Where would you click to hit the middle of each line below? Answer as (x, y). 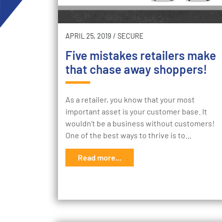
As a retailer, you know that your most (130, 100)
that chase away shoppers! (136, 69)
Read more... (100, 158)
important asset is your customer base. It (136, 111)
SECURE (131, 36)
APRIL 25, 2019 (88, 36)
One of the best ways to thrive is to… (129, 135)
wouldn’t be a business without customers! (140, 123)
